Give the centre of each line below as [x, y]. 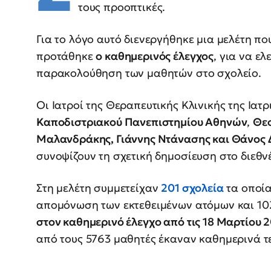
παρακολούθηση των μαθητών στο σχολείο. [149, 73]
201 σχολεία [192, 188]
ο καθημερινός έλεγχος [155, 56]
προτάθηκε [66, 56]
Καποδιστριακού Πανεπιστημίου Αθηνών [142, 122]
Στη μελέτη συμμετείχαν [99, 188]
